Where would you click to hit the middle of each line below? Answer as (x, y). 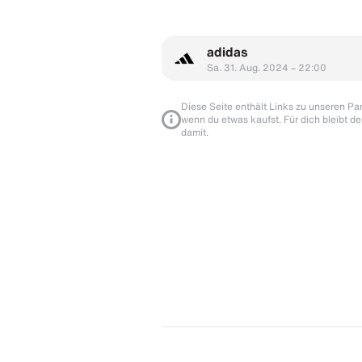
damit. (195, 132)
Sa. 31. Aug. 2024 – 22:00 (267, 67)
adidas (227, 51)
